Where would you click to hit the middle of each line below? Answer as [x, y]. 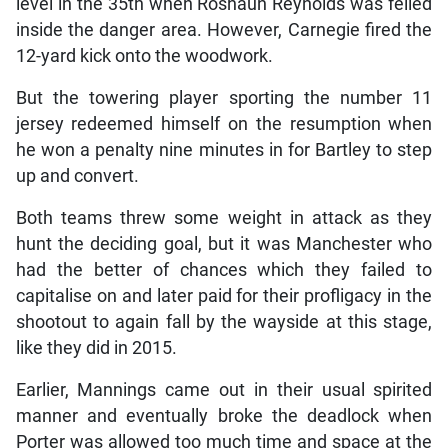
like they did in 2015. [96, 348]
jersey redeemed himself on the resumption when [224, 124]
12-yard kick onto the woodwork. [144, 56]
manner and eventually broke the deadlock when [224, 416]
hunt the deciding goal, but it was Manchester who [224, 244]
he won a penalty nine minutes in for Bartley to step [224, 150]
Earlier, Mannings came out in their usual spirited [224, 390]
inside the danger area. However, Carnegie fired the [224, 30]
